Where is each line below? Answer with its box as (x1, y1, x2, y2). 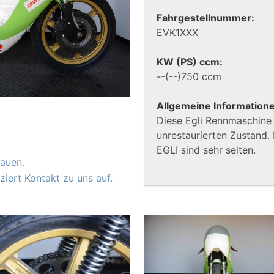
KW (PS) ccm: (157, 56, 223, 68)
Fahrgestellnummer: (157, 12, 254, 24)
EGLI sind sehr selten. (157, 144, 256, 157)
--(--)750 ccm (157, 70, 221, 83)
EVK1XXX (157, 26, 198, 39)
